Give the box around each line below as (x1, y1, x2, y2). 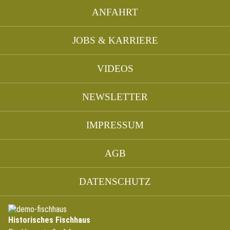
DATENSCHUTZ (79, 176, 151, 187)
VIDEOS (97, 63, 133, 74)
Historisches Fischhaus (8, 215, 90, 225)
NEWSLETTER (82, 91, 148, 102)
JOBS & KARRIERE (72, 34, 158, 46)
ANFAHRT (92, 6, 138, 17)
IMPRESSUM (86, 119, 144, 130)
